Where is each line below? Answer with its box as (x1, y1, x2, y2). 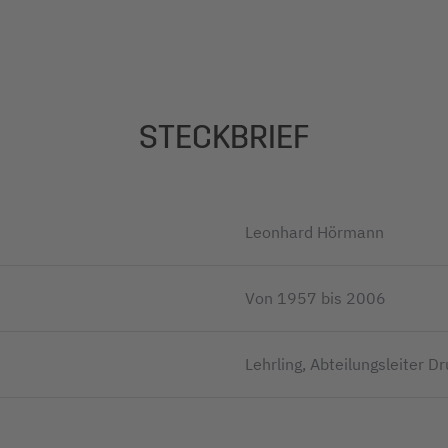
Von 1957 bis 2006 (244, 288, 386, 308)
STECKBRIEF (139, 118, 309, 157)
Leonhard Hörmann (244, 222, 384, 242)
